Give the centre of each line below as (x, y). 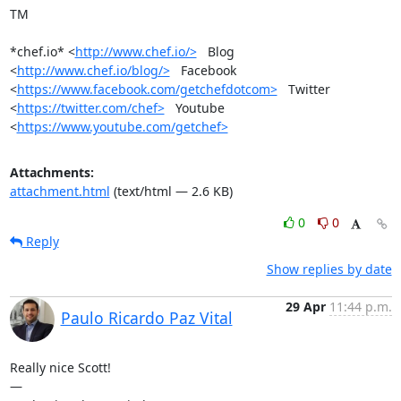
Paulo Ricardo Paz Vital (146, 317)
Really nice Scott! (60, 367)
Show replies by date (329, 269)
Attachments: (51, 172)
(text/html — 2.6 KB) (171, 191)
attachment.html (60, 191)
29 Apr (305, 306)
